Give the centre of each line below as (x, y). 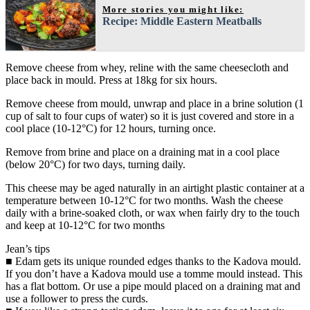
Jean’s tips (28, 248)
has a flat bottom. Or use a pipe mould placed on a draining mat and (153, 286)
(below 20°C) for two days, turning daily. (95, 164)
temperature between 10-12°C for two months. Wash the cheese (144, 200)
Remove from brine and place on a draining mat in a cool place (143, 152)
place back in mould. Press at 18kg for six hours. (111, 80)
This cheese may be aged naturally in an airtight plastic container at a (155, 188)
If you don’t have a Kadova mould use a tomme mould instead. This (154, 273)
